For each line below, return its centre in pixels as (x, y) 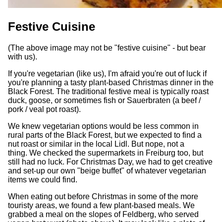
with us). (23, 56)
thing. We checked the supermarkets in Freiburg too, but (106, 153)
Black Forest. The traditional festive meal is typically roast (108, 91)
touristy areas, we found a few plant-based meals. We (101, 205)
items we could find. (44, 179)
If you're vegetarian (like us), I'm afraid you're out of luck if (107, 73)
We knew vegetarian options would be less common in (103, 126)
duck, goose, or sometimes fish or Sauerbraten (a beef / (104, 100)
